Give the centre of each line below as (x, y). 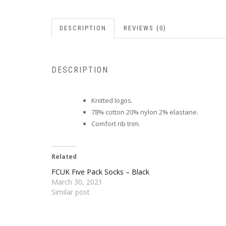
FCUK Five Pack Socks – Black (100, 172)
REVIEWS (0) (145, 28)
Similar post (71, 192)
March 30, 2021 (77, 182)
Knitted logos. (112, 101)
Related (64, 156)
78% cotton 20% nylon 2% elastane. (145, 112)
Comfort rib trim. (116, 124)
